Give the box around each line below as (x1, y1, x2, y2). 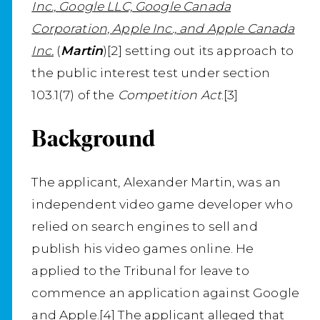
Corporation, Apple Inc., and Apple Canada (31, 21, 295, 36)
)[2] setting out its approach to (103, 43, 294, 59)
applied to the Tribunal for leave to (31, 263, 249, 279)
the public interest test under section (31, 65, 271, 81)
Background (31, 124, 155, 153)
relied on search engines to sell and (31, 219, 258, 234)
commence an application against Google (31, 285, 300, 301)
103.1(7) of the (31, 87, 118, 103)
